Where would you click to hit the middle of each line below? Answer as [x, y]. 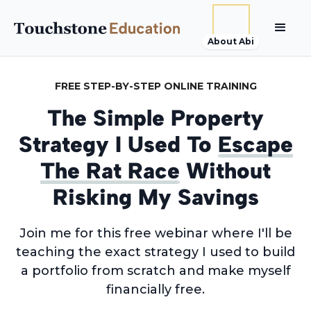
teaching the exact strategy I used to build [155, 252]
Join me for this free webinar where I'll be [155, 233]
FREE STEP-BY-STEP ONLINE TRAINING [155, 86]
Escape [255, 144]
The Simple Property [155, 118]
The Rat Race [110, 171]
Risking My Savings [155, 197]
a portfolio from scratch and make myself [155, 271]
